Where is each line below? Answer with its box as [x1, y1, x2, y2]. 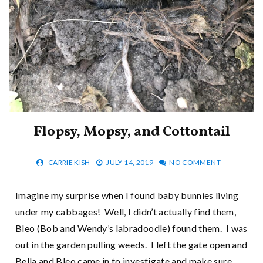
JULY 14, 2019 [106, 157, 153, 167]
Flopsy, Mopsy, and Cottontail [33, 122, 230, 142]
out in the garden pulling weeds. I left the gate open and [15, 238, 248, 250]
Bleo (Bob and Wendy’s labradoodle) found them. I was [15, 222, 248, 234]
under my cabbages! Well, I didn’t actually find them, [15, 205, 236, 217]
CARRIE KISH [48, 157, 90, 167]
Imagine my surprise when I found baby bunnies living [15, 189, 239, 201]
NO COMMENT [169, 157, 221, 167]
